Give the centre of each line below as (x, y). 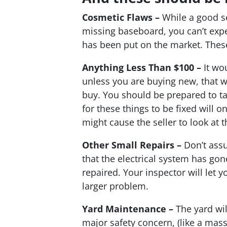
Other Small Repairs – (132, 145)
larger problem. (115, 186)
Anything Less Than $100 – (142, 67)
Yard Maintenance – (128, 209)
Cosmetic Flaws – (121, 17)
